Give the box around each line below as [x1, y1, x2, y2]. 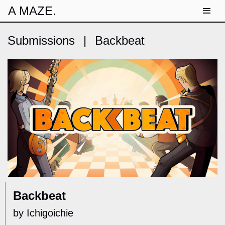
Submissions [8, 34, 75, 47]
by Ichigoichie [13, 207, 73, 219]
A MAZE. [8, 4, 56, 18]
